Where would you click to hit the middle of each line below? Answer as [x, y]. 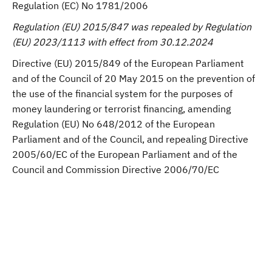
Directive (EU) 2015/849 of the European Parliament [128, 63]
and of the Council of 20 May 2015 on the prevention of [134, 78]
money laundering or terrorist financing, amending [121, 109]
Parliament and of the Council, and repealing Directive [130, 139]
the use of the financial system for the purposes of [122, 93]
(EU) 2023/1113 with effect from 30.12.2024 [113, 42]
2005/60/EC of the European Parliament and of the [125, 154]
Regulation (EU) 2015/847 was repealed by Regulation [132, 27]
